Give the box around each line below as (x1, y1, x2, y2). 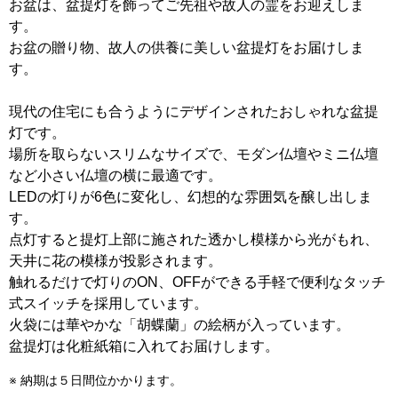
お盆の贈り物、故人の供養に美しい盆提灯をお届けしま (9, 39, 364, 55)
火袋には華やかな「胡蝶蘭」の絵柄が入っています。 (9, 316, 350, 332)
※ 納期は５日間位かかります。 (9, 372, 182, 387)
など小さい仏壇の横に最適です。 (9, 167, 222, 183)
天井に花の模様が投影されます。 (9, 252, 222, 268)
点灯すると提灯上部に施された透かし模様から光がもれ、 (9, 231, 378, 247)
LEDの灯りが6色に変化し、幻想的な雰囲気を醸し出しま (9, 188, 372, 204)
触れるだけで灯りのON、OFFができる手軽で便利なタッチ (9, 274, 386, 290)
